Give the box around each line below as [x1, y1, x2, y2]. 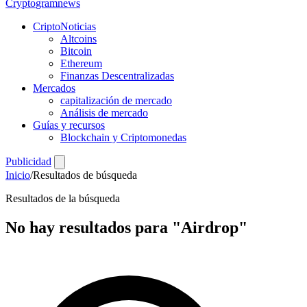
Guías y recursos [33, 119, 105, 131]
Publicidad [5, 156, 51, 167]
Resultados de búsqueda [33, 169, 137, 181]
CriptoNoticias [33, 21, 96, 32]
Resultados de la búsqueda [5, 193, 120, 204]
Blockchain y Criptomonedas [60, 132, 186, 143]
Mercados [33, 82, 75, 94]
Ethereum [60, 58, 102, 69]
